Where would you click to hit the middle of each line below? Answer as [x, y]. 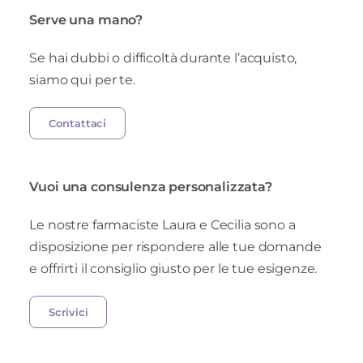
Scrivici [68, 312]
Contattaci [78, 124]
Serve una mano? [86, 20]
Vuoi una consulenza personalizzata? [151, 187]
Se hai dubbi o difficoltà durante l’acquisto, [163, 58]
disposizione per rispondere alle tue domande [175, 247]
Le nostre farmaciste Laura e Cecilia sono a [162, 225]
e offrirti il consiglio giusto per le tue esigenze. [173, 269]
